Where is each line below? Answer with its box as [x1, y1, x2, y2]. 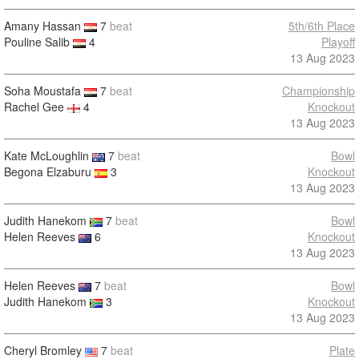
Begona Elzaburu [4, 163, 91, 179]
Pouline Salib [4, 34, 70, 50]
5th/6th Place [288, 18, 355, 34]
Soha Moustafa [4, 83, 81, 99]
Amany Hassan [4, 18, 81, 34]
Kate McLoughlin [4, 147, 89, 163]
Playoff [321, 34, 355, 50]
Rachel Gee [4, 99, 64, 115]
